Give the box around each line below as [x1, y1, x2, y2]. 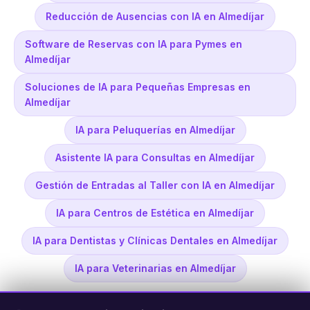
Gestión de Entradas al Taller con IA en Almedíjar [35, 179, 275, 192]
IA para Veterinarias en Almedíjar [74, 262, 236, 275]
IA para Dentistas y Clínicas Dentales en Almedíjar [33, 235, 277, 247]
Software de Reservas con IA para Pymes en [25, 38, 242, 51]
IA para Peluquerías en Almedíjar [75, 124, 235, 136]
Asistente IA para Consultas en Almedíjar [55, 152, 255, 164]
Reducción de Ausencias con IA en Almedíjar [46, 10, 264, 23]
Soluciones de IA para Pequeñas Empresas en [25, 81, 250, 93]
